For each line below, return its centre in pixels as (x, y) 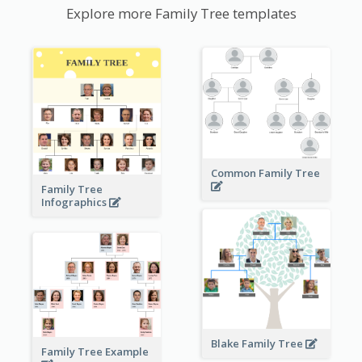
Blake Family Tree (258, 343)
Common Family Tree (266, 173)
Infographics (75, 202)
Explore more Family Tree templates (181, 14)
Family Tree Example (96, 352)
